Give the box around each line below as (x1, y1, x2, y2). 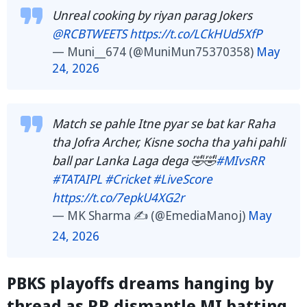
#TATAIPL (52, 170, 102, 187)
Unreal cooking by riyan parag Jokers (52, 6, 252, 23)
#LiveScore (153, 170, 212, 187)
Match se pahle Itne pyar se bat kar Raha (52, 114, 275, 132)
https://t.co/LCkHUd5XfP (130, 25, 262, 42)
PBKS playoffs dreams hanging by (7, 271, 273, 294)
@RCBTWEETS (52, 25, 127, 42)
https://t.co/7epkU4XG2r (52, 188, 184, 206)
